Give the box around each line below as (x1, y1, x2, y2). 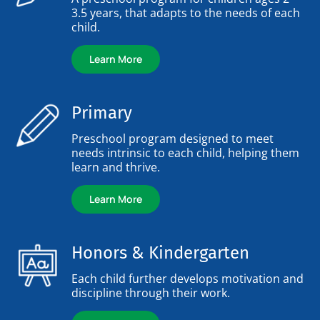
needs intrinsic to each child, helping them (71, 144, 299, 161)
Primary (71, 102, 132, 123)
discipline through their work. (71, 284, 230, 301)
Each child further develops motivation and (71, 270, 304, 286)
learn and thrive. (71, 159, 160, 175)
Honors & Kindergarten (71, 242, 249, 263)
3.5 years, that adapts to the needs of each (71, 4, 300, 21)
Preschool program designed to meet (71, 130, 274, 146)
